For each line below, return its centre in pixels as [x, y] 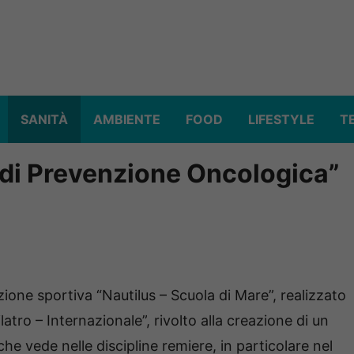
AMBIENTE [127, 120]
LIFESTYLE [281, 120]
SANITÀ [44, 120]
